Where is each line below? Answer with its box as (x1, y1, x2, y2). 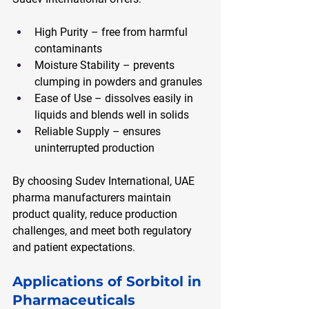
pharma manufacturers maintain (12, 190, 174, 204)
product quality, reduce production (12, 207, 180, 221)
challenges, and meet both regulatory (12, 223, 195, 237)
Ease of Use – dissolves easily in (34, 91, 196, 105)
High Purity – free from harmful (34, 25, 190, 39)
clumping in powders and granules (34, 74, 202, 88)
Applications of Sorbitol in (12, 272, 206, 290)
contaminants (34, 41, 102, 55)
